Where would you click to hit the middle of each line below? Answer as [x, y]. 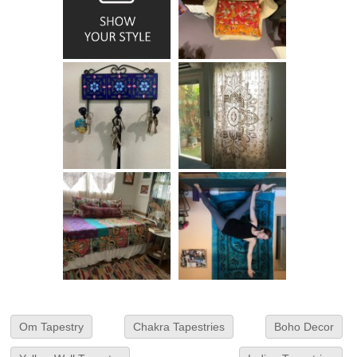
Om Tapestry [52, 327]
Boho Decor [304, 327]
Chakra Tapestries [179, 327]
